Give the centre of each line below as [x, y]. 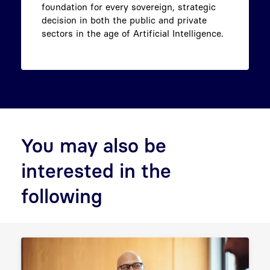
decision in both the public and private [124, 20]
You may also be [94, 146]
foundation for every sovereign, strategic [129, 7]
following [62, 196]
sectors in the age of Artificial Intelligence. [132, 33]
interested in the [96, 171]
